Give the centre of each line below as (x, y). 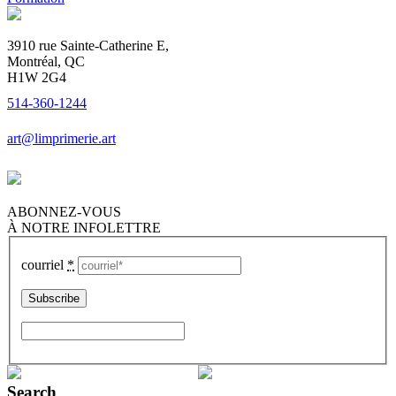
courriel (44, 265)
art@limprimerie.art (61, 138)
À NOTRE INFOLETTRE (84, 227)
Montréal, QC (46, 61)
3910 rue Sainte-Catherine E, (88, 45)
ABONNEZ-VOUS (64, 211)
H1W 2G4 (37, 77)
